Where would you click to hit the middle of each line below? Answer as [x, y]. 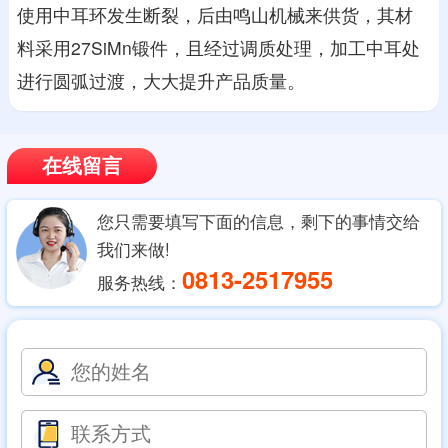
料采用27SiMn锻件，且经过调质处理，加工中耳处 [219, 48]
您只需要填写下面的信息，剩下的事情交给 [259, 221]
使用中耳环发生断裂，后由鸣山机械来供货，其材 [215, 15]
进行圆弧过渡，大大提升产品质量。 [161, 81]
